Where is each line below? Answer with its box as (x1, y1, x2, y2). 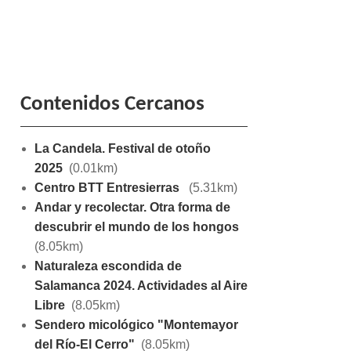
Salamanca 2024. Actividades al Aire (34, 278, 248, 292)
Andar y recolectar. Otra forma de (34, 200, 230, 214)
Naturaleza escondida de (34, 259, 182, 273)
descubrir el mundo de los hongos (34, 219, 239, 233)
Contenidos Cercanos (20, 93, 204, 115)
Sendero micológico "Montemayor (34, 317, 238, 331)
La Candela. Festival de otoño (34, 141, 211, 155)
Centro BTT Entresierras (34, 180, 183, 194)
